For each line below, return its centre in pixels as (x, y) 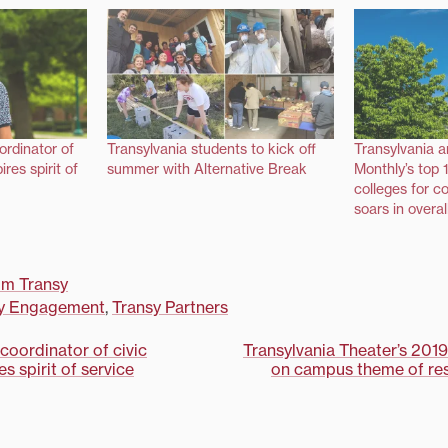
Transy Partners (170, 307)
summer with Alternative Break (206, 169)
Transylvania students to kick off (211, 149)
